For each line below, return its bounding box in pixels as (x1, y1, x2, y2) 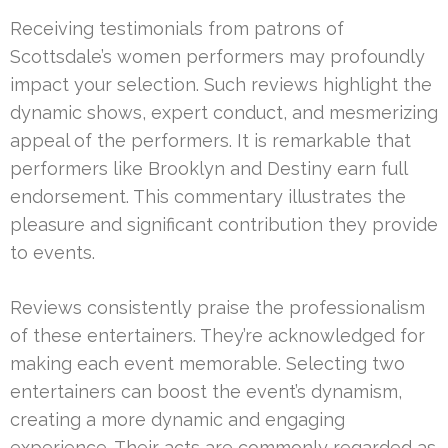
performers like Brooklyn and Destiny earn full (10, 158, 407, 180)
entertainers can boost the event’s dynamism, (10, 381, 402, 403)
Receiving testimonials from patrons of (10, 18, 344, 40)
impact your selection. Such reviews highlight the (10, 74, 432, 96)
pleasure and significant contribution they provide (10, 214, 438, 236)
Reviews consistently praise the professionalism (10, 297, 425, 319)
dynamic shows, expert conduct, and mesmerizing (10, 102, 438, 124)
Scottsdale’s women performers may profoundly (10, 46, 425, 68)
